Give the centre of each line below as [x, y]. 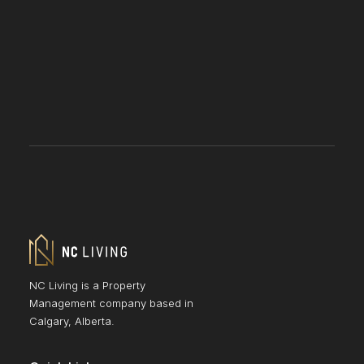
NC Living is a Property [87, 285]
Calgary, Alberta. [72, 321]
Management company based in [111, 303]
